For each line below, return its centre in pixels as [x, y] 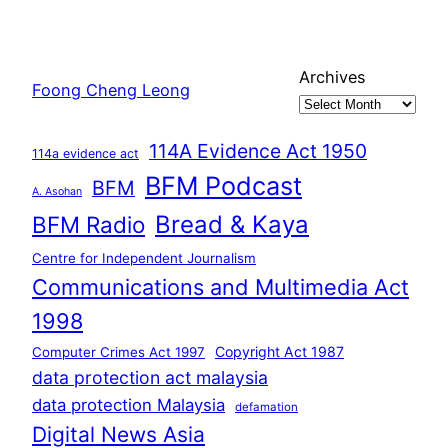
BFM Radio [88, 224]
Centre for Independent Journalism [144, 257]
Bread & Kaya [232, 224]
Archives [332, 76]
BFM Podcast [223, 185]
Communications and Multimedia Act [220, 286]
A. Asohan [57, 191]
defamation [266, 406]
